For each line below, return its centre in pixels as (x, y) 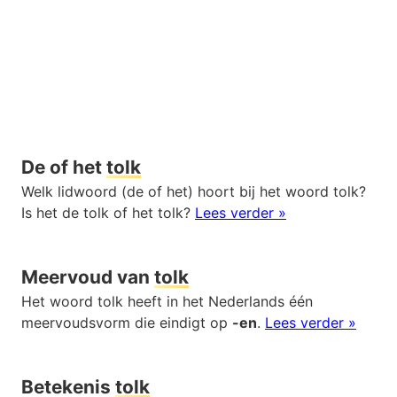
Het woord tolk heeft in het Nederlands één (167, 301)
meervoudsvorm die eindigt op (127, 322)
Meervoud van (88, 276)
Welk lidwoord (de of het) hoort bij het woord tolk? (194, 191)
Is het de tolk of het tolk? (108, 212)
